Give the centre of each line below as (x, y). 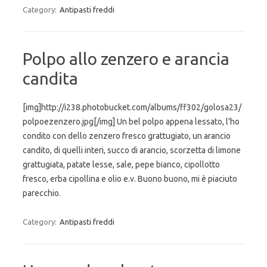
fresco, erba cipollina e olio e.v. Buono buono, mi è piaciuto (130, 179)
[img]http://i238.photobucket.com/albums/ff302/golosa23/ (132, 107)
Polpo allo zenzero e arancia (126, 59)
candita (50, 78)
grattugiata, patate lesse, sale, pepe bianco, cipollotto (121, 164)
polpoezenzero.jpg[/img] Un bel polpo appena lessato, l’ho (131, 122)
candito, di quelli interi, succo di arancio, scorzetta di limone (132, 150)
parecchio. (42, 193)
